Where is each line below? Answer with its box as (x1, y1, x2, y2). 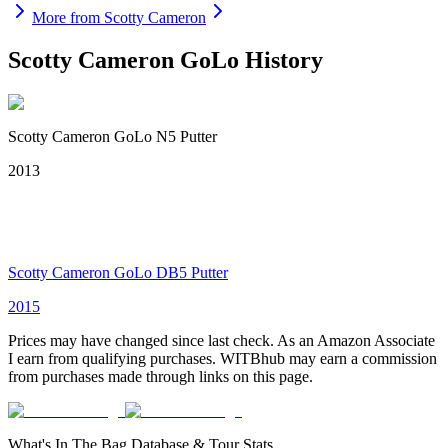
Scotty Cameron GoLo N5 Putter (8, 127, 217, 145)
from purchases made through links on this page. (8, 367, 313, 385)
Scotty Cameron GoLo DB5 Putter (8, 263, 228, 281)
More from (32, 8, 104, 26)
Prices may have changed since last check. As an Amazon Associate (8, 331, 435, 349)
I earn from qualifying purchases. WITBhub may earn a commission (8, 349, 437, 367)
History (239, 46, 323, 73)
